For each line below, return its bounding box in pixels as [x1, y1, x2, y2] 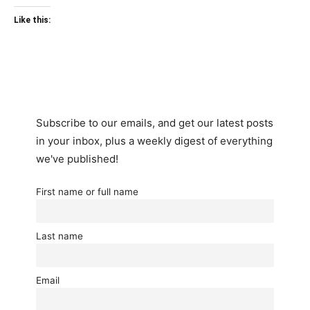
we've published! [36, 152, 118, 165]
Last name [36, 230, 83, 241]
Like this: [14, 15, 51, 25]
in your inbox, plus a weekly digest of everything [36, 134, 273, 147]
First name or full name [36, 186, 138, 197]
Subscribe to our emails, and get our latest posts [36, 116, 273, 129]
